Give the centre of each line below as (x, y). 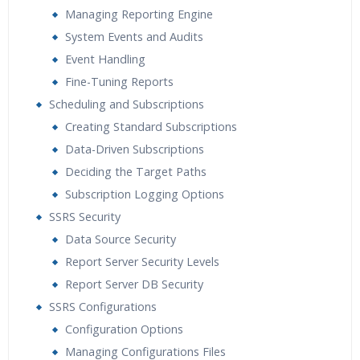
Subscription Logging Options (145, 194)
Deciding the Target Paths (136, 172)
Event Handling (105, 59)
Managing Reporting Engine (139, 14)
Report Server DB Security (134, 284)
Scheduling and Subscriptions (127, 104)
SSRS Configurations (103, 307)
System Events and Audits (134, 37)
